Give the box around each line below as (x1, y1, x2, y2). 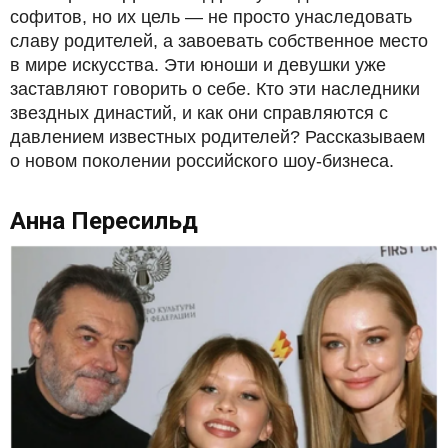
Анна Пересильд (10, 206, 198, 235)
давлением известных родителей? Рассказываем (10, 126, 425, 147)
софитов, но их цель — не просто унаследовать (10, 6, 412, 27)
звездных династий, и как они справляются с (10, 102, 388, 123)
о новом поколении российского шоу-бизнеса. (10, 150, 394, 171)
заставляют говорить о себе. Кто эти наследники (10, 78, 420, 99)
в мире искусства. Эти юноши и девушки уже (10, 54, 386, 75)
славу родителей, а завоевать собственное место (10, 30, 428, 51)
